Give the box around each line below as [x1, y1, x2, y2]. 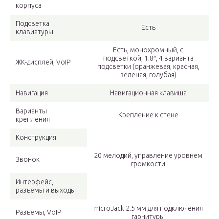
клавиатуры [16, 28, 53, 36]
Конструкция [16, 133, 56, 141]
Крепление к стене [118, 111, 178, 119]
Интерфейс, [16, 178, 53, 186]
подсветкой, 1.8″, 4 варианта [103, 54, 194, 62]
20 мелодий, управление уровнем [94, 152, 202, 159]
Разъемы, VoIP [16, 208, 61, 216]
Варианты [16, 107, 47, 115]
